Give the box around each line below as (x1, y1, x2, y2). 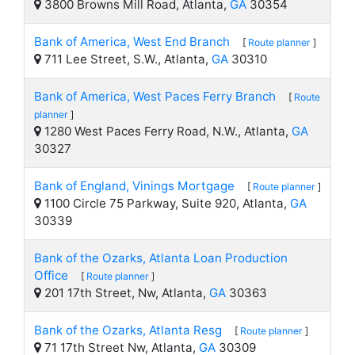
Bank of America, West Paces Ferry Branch (34, 89, 276, 104)
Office (34, 268, 68, 283)
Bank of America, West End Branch (34, 34, 230, 49)
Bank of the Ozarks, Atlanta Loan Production (34, 250, 288, 265)
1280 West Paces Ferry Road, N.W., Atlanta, (41, 124, 292, 139)
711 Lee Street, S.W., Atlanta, (41, 52, 212, 67)
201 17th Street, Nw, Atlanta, (41, 285, 209, 300)
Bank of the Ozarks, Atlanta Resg (34, 323, 222, 338)
